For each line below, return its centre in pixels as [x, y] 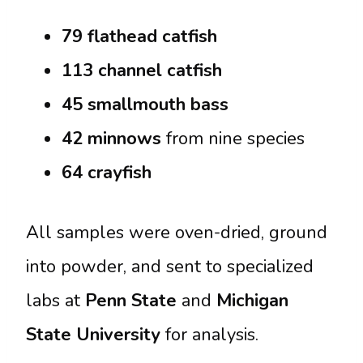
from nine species [233, 138]
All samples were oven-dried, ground [177, 232]
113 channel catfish [142, 70]
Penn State [131, 300]
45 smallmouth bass [145, 104]
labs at [56, 300]
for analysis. [209, 334]
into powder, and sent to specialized [170, 266]
